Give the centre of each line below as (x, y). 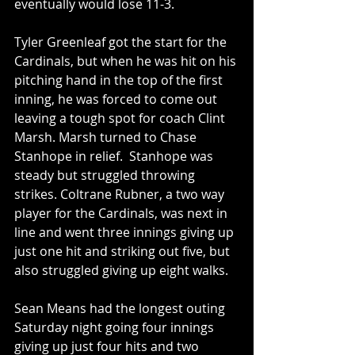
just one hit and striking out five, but (124, 252)
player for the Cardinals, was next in (122, 214)
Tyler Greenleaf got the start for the (122, 42)
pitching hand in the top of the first (120, 80)
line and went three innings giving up (126, 233)
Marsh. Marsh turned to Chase (107, 137)
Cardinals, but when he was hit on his (127, 61)
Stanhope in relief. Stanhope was (115, 157)
